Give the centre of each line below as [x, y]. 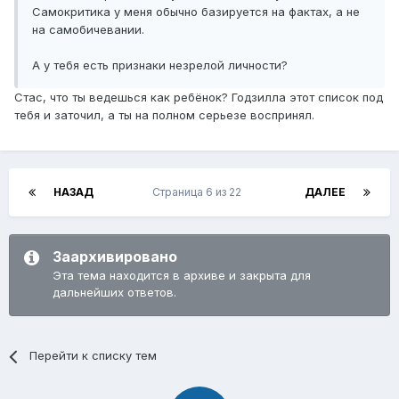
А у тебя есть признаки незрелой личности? [160, 65]
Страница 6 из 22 [199, 192]
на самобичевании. [88, 30]
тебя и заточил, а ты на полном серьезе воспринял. [164, 115]
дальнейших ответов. [114, 293]
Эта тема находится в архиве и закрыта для [182, 276]
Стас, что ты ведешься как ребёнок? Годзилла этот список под [199, 98]
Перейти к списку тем [94, 356]
